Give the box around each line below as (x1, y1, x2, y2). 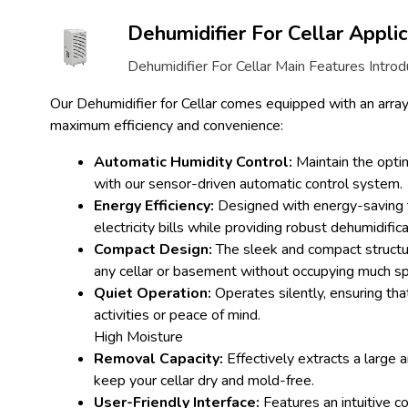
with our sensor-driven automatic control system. (94, 174, 403, 194)
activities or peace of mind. (94, 305, 260, 325)
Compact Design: (94, 240, 212, 260)
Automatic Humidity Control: (94, 152, 292, 172)
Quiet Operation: (94, 283, 211, 303)
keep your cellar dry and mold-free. (94, 371, 314, 391)
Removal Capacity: (94, 349, 223, 369)
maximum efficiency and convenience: (50, 116, 283, 136)
